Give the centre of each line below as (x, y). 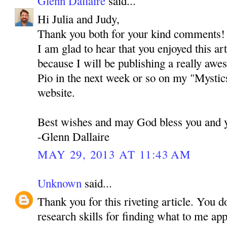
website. (56, 92)
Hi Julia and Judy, (79, 19)
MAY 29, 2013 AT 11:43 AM (114, 154)
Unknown (60, 183)
